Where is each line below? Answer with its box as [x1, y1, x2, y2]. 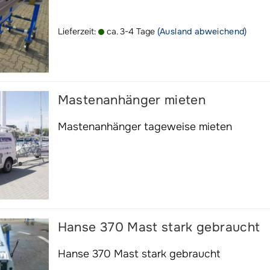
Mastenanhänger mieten [57, 92, 206, 108]
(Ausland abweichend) [157, 26, 247, 37]
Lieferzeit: [57, 26, 98, 37]
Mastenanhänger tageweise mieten [57, 120, 232, 133]
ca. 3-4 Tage [104, 26, 155, 37]
